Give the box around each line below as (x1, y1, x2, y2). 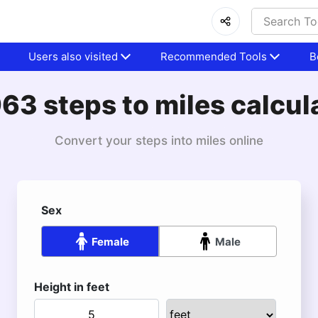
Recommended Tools (160, 50, 268, 63)
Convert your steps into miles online (55, 133, 263, 148)
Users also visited (28, 50, 119, 63)
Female (91, 234, 129, 248)
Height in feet (34, 280, 109, 294)
